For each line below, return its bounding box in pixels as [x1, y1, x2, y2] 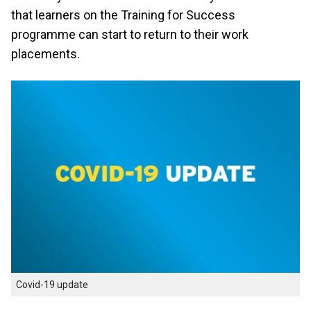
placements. [11, 47, 80, 61]
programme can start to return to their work [11, 27, 249, 42]
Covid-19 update [16, 279, 88, 291]
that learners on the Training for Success [11, 8, 235, 22]
